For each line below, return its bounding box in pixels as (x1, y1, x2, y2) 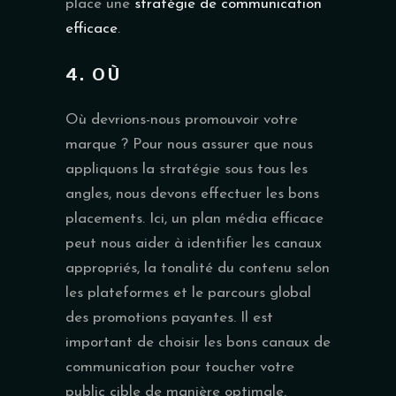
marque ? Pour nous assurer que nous (65, 136, 313, 152)
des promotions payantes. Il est (65, 309, 273, 325)
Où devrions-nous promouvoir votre (65, 111, 298, 127)
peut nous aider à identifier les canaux (65, 235, 322, 251)
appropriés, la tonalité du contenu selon (65, 260, 330, 276)
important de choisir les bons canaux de (65, 334, 331, 350)
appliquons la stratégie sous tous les (65, 161, 308, 177)
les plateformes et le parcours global (65, 285, 311, 301)
